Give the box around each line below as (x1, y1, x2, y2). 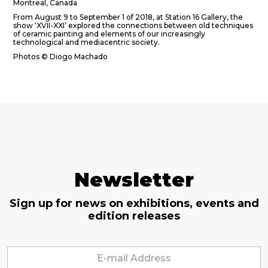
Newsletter (74, 168, 194, 191)
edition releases (88, 209, 180, 223)
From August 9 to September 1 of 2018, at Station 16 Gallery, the (13, 13, 243, 22)
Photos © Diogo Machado (13, 52, 108, 61)
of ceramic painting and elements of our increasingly (13, 29, 205, 38)
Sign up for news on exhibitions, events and (9, 197, 259, 210)
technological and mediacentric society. (13, 38, 160, 47)
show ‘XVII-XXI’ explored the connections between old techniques (13, 21, 253, 30)
